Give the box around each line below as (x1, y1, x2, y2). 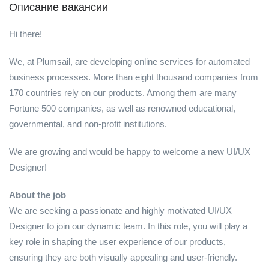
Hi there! (9, 29, 42, 39)
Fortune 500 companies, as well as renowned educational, (9, 103, 235, 113)
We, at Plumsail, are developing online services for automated (9, 56, 250, 67)
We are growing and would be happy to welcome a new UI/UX (9, 147, 250, 157)
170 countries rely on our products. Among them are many (9, 88, 237, 98)
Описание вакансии (9, 1, 108, 13)
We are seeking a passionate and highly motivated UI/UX (9, 205, 232, 216)
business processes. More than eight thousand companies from (9, 72, 258, 82)
